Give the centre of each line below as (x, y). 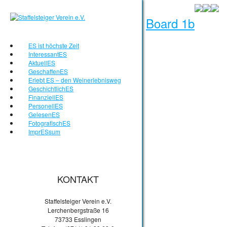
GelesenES (44, 114)
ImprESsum (44, 131)
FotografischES (49, 123)
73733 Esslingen (78, 219)
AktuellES (42, 63)
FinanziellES (46, 97)
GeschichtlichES (51, 88)
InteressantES (48, 54)
